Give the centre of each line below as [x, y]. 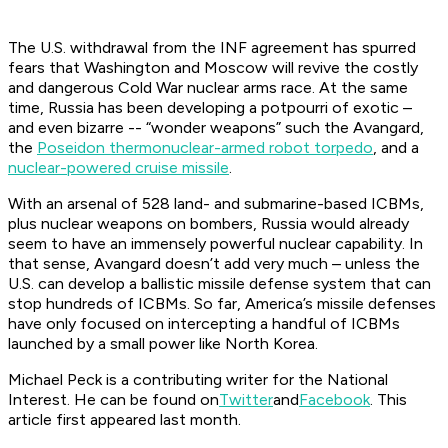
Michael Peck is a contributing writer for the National [198, 380]
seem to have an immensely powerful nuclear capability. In [215, 244]
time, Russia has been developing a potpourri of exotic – [210, 108]
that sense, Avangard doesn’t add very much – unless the [214, 264]
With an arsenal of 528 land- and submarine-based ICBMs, [216, 204]
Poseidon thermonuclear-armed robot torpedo [205, 148]
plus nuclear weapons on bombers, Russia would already [208, 224]
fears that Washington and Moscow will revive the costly [213, 68]
